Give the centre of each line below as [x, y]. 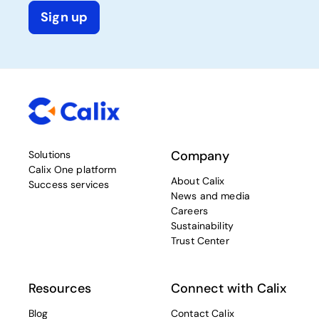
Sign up [64, 17]
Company [200, 156]
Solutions [50, 155]
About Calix [198, 181]
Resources [60, 289]
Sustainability [202, 226]
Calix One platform [73, 170]
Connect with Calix [229, 289]
